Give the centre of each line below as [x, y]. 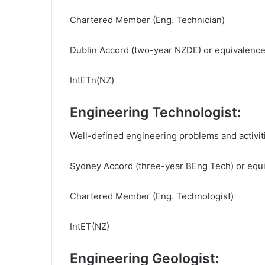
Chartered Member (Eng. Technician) [147, 20]
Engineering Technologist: [156, 112]
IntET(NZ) [90, 226]
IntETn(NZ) [92, 80]
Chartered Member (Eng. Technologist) [152, 196]
